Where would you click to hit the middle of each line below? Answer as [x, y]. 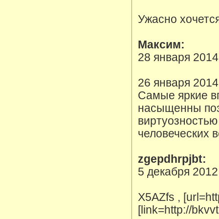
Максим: [161, 45]
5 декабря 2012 [178, 172]
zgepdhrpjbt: [172, 159]
